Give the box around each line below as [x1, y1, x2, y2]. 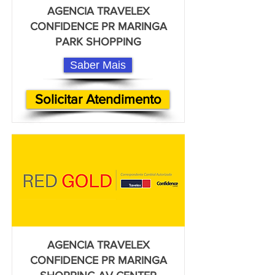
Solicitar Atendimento [34, 92, 161, 106]
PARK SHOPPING [55, 36, 141, 48]
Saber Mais [70, 59, 126, 71]
